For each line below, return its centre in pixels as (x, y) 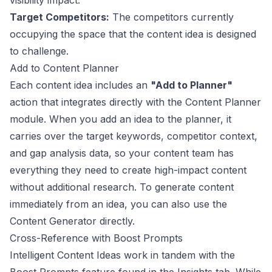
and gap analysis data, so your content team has (122, 153)
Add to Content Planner (64, 68)
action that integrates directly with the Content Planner (135, 102)
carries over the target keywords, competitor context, (134, 136)
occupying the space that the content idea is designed (133, 34)
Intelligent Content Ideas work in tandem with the (122, 255)
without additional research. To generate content (122, 187)
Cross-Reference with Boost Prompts (96, 238)
